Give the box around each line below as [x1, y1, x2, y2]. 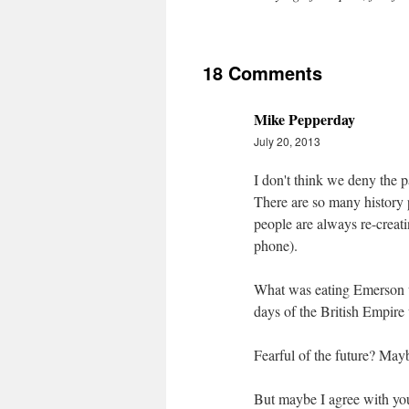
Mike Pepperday [254, 109, 355, 130]
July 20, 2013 [254, 133, 320, 149]
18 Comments [203, 59, 322, 86]
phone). [254, 236, 298, 255]
